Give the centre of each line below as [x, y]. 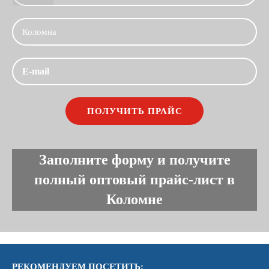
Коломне [134, 199]
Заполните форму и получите [134, 160]
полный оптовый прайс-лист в [134, 180]
